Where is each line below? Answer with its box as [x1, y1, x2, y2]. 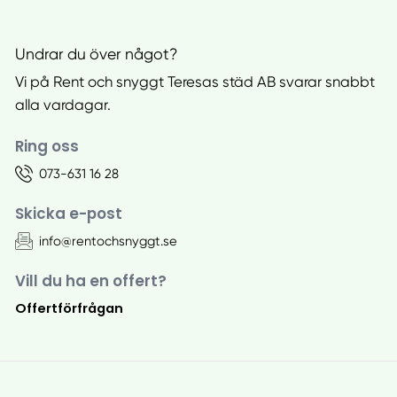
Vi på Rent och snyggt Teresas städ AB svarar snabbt [14, 73, 375, 90]
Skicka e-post [14, 202, 122, 224]
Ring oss [14, 135, 79, 157]
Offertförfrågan [14, 299, 123, 318]
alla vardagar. [14, 96, 111, 113]
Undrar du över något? [14, 45, 177, 64]
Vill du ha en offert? [14, 269, 167, 292]
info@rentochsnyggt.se [38, 232, 177, 249]
